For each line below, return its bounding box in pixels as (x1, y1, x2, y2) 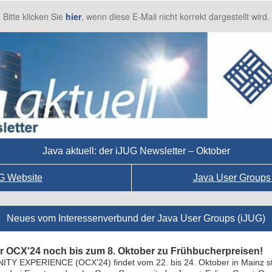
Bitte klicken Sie (2, 10, 66, 22)
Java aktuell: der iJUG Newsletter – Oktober (42, 146, 230, 156)
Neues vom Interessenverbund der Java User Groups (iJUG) (7, 213, 265, 223)
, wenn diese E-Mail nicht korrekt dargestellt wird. (81, 10, 270, 22)
